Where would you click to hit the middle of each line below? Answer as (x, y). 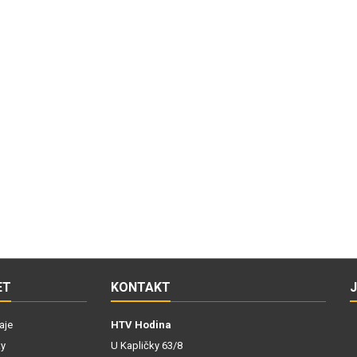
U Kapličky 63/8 (147, 345)
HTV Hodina (141, 325)
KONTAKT (141, 287)
